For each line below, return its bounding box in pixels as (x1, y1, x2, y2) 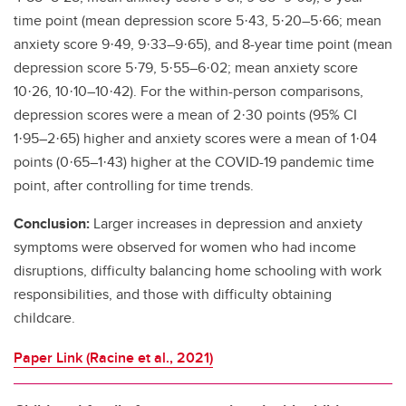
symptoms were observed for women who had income (14, 237, 356, 257)
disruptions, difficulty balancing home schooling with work (14, 260, 382, 281)
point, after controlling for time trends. (14, 175, 254, 196)
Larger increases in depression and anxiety (93, 213, 362, 234)
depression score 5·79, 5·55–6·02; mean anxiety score (14, 57, 358, 78)
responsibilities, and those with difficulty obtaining (14, 284, 332, 304)
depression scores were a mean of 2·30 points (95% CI (14, 104, 357, 125)
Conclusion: (14, 213, 93, 234)
